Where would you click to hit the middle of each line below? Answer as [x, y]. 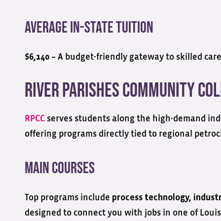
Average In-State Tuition [89, 28]
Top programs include [68, 198]
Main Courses [60, 168]
